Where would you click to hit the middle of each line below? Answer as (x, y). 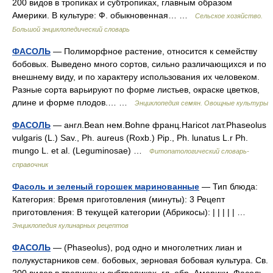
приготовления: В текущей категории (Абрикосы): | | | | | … (131, 212)
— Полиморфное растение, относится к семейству (154, 51)
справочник (30, 165)
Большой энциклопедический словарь (71, 29)
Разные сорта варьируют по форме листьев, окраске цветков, (136, 90)
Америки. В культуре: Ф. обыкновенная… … (104, 15)
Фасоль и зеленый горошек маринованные (106, 186)
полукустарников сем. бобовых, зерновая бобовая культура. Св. (140, 260)
